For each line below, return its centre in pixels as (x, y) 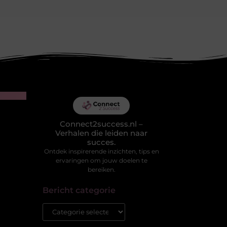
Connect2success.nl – (102, 124)
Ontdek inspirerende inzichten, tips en (101, 151)
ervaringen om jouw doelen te (101, 160)
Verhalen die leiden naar (102, 133)
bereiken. (101, 169)
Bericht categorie (79, 190)
